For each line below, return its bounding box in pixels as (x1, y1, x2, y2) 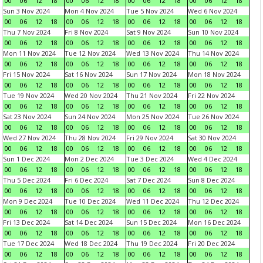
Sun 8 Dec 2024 (188, 176, 235, 184)
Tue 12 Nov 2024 (65, 49, 116, 58)
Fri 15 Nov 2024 (3, 70, 50, 79)
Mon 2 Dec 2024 (65, 154, 114, 163)
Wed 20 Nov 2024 (65, 91, 117, 100)
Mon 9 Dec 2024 (3, 197, 52, 205)
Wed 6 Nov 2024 (188, 6, 237, 15)
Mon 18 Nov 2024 (188, 70, 241, 79)
